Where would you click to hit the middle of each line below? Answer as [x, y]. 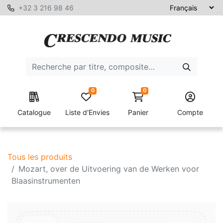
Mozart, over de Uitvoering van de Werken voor [109, 169]
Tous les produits [40, 157]
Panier [138, 112]
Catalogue [34, 112]
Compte [190, 112]
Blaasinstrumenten [46, 181]
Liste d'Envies [86, 112]
